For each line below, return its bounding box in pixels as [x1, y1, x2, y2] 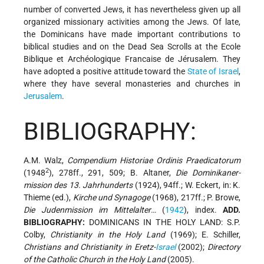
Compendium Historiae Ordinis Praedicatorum [67, 155, 240, 165]
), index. [184, 204, 223, 214]
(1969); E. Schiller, [165, 229, 240, 239]
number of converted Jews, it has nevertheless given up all [24, 5, 240, 15]
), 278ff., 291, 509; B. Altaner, [49, 167, 176, 177]
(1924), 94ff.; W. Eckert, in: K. [133, 180, 241, 190]
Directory [207, 242, 241, 252]
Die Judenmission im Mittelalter [24, 204, 151, 214]
